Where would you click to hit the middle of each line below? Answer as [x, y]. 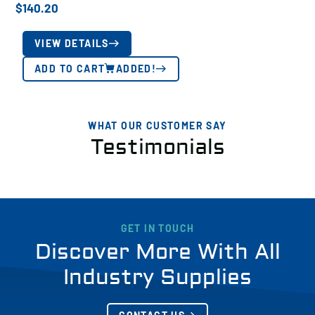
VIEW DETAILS [72, 43]
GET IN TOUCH [157, 228]
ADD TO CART [70, 69]
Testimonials [157, 147]
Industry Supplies [157, 277]
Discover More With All [157, 252]
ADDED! [136, 69]
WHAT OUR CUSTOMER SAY [157, 126]
